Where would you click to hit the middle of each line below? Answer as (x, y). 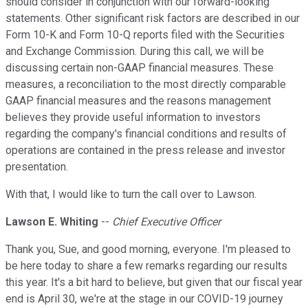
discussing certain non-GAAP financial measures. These (140, 68)
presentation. (37, 167)
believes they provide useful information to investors (133, 118)
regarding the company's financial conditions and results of (146, 134)
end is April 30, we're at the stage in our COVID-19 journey (144, 299)
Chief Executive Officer (166, 222)
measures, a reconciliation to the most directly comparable (146, 85)
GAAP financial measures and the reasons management (138, 101)
